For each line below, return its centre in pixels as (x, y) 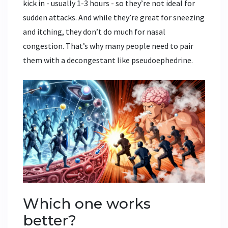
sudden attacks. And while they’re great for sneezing (114, 18)
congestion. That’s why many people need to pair (108, 46)
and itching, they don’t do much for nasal (94, 32)
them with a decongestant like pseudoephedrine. (108, 60)
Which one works (87, 203)
